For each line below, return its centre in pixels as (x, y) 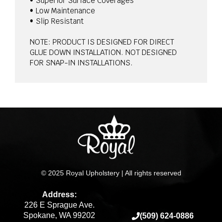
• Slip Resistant (57, 21)
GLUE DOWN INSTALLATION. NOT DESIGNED (103, 53)
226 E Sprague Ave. (59, 205)
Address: (59, 195)
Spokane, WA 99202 (59, 216)
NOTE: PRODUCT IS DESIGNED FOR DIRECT (102, 42)
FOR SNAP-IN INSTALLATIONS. (81, 63)
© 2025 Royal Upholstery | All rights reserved (111, 173)
